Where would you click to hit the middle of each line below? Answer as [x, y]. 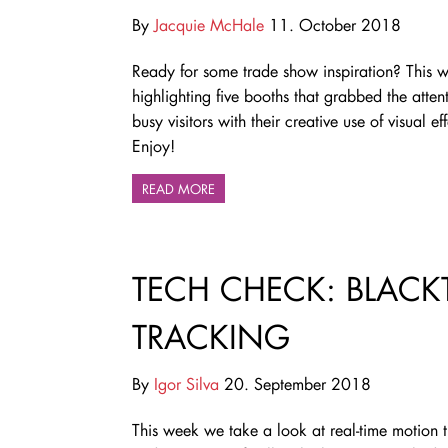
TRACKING [211, 337]
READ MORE [178, 188]
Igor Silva [186, 384]
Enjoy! [153, 145]
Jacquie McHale [209, 24]
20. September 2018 [295, 384]
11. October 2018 [332, 24]
